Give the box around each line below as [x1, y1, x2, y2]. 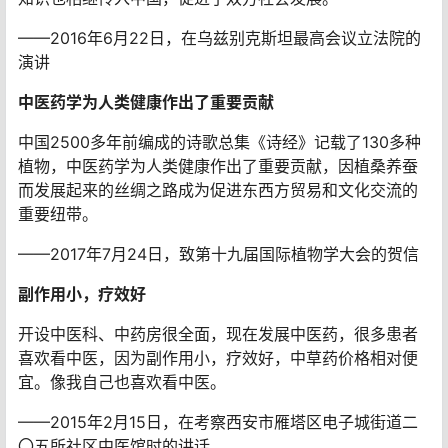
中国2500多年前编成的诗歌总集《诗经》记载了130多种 [18, 131, 421, 152]
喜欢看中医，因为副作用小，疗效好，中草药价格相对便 [18, 347, 418, 368]
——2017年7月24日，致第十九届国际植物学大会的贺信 [18, 243, 419, 264]
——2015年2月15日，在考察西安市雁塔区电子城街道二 [18, 411, 418, 432]
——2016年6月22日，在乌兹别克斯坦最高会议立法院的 [18, 27, 421, 48]
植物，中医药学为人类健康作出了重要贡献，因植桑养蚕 [18, 155, 418, 176]
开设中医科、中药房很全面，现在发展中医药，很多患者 [18, 323, 418, 344]
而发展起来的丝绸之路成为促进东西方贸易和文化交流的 [18, 179, 418, 200]
